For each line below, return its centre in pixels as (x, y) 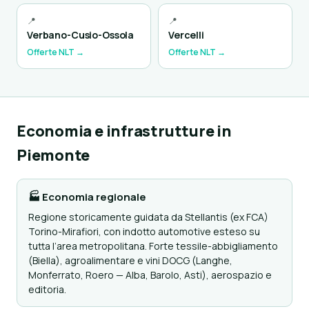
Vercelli (186, 35)
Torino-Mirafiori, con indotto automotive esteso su (144, 231)
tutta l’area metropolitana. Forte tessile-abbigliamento (153, 246)
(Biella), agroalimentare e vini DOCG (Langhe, (130, 260)
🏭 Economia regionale (87, 197)
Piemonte (53, 155)
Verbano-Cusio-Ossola (81, 35)
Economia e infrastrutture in (124, 131)
